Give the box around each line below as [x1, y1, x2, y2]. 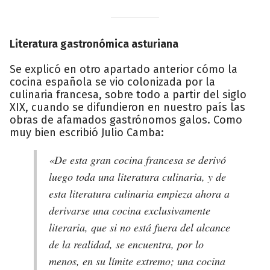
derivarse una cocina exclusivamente [49, 202, 210, 218]
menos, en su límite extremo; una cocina [49, 253, 225, 268]
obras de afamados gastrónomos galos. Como [10, 113, 242, 127]
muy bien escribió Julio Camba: [10, 125, 164, 139]
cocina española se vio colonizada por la [10, 75, 215, 89]
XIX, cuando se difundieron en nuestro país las [10, 100, 245, 114]
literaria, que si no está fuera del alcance [49, 219, 230, 234]
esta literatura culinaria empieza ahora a [49, 186, 230, 201]
